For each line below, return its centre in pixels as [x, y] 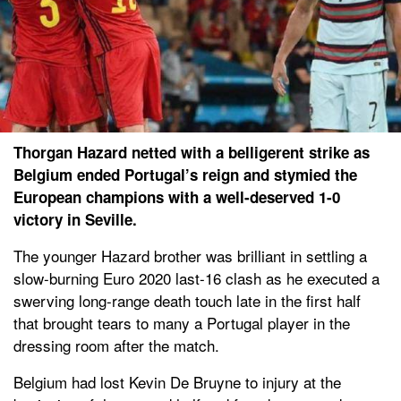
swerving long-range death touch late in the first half [187, 300]
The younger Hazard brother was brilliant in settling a [190, 255]
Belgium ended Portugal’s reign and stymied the [185, 174]
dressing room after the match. [116, 345]
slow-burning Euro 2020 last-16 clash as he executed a [196, 277]
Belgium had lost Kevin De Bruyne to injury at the [177, 381]
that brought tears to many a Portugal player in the [182, 322]
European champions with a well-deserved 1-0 [177, 196]
